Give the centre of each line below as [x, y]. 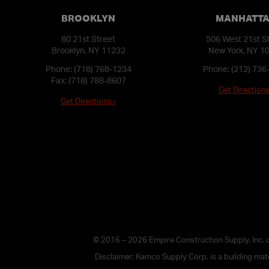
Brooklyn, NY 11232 [88, 50]
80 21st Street [89, 38]
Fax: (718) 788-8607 [88, 80]
